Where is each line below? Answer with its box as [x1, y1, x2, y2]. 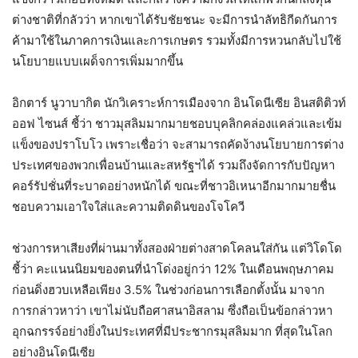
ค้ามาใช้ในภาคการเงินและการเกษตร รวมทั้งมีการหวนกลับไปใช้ [12, 33, 341, 49]
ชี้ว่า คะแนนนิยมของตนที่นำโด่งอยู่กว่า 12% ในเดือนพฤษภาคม [12, 261, 334, 277]
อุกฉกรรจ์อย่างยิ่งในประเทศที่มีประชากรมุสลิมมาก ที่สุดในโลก [12, 324, 332, 340]
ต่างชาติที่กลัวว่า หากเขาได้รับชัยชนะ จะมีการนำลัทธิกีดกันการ [12, 12, 337, 28]
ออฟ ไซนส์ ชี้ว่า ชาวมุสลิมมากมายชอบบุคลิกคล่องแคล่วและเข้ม [12, 116, 342, 132]
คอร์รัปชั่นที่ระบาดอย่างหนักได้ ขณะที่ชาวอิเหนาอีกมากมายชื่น [12, 178, 336, 194]
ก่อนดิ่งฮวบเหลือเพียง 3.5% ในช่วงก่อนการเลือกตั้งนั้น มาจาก [12, 282, 324, 298]
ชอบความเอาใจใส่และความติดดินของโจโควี [12, 199, 245, 215]
